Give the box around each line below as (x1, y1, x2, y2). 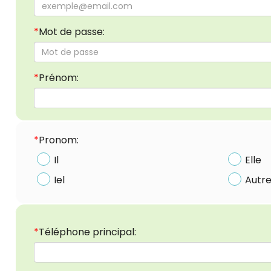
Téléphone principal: (39, 224, 136, 239)
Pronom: (39, 133, 79, 148)
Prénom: (39, 71, 79, 85)
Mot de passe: (39, 25, 105, 39)
